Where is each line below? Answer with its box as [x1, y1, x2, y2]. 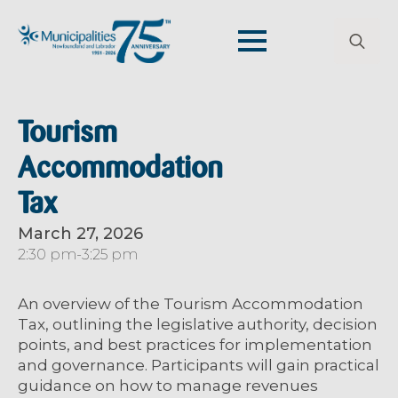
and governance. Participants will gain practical [18, 355, 379, 374]
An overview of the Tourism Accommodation [18, 294, 363, 313]
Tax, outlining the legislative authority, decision [18, 314, 378, 333]
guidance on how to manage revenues [18, 376, 318, 394]
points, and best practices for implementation [18, 335, 372, 354]
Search [333, 64, 386, 82]
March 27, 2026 [18, 224, 143, 244]
